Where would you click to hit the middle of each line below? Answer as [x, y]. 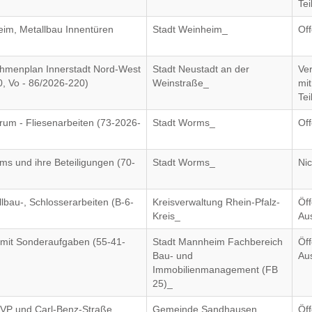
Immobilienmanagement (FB [216, 270]
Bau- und [173, 256]
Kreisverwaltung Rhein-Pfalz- [217, 202]
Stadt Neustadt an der [201, 69]
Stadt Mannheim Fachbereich [218, 242]
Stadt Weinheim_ [190, 29]
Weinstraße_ [181, 83]
